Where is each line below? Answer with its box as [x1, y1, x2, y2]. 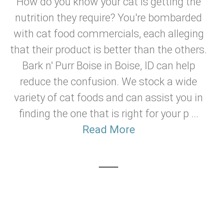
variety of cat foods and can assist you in [14, 92, 203, 104]
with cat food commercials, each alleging [13, 28, 204, 40]
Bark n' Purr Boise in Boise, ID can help [22, 60, 195, 72]
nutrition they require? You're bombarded [15, 12, 202, 24]
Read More [82, 124, 135, 136]
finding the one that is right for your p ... [18, 108, 199, 120]
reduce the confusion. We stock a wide [20, 76, 197, 88]
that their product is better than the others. [10, 44, 207, 56]
